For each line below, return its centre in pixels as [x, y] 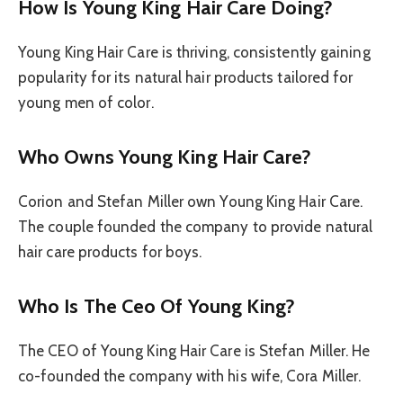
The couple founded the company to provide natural [196, 227]
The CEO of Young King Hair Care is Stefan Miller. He [194, 351]
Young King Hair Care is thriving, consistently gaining [194, 53]
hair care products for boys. [110, 252]
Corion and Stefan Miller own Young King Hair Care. [191, 202]
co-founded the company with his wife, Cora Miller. [190, 376]
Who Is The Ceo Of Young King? [157, 305]
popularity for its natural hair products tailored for [186, 78]
